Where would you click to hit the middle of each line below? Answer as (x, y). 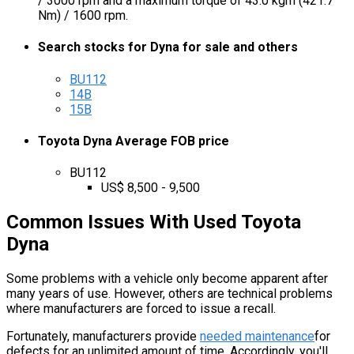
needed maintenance (257, 337)
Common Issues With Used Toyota (154, 222)
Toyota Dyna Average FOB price (134, 141)
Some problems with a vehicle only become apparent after (167, 279)
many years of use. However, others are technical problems (169, 294)
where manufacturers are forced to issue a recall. (141, 309)
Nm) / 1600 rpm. (83, 16)
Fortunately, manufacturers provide (103, 337)
